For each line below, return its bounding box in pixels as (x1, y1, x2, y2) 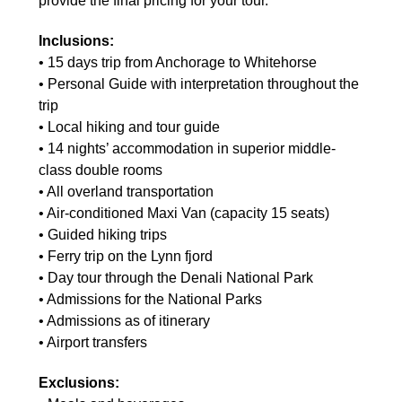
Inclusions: (39, 32, 114, 48)
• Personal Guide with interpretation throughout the (39, 75, 359, 92)
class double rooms (39, 162, 162, 178)
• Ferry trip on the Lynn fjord (39, 248, 213, 264)
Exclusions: (39, 374, 119, 390)
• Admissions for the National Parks (39, 291, 262, 307)
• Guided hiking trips (39, 226, 167, 242)
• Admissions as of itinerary (39, 312, 210, 328)
